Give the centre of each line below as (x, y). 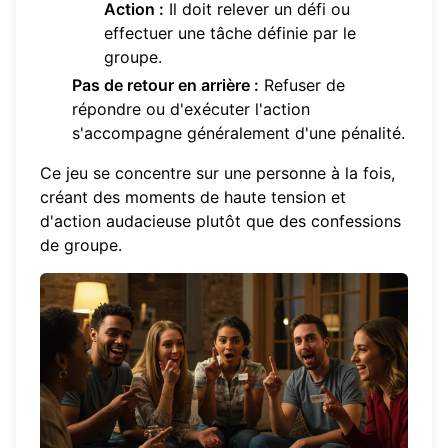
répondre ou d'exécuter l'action (191, 109)
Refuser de (302, 85)
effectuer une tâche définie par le (230, 33)
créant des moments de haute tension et (193, 197)
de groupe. (81, 245)
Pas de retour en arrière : (165, 85)
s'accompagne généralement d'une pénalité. (238, 133)
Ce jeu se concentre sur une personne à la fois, (217, 173)
